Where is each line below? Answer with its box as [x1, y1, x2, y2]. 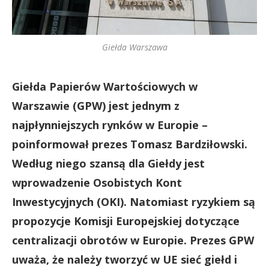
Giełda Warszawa [101, 41, 168, 53]
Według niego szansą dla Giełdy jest [12, 156, 205, 171]
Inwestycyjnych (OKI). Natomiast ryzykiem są [12, 195, 255, 209]
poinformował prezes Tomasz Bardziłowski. [12, 137, 247, 151]
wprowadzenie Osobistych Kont [12, 175, 182, 190]
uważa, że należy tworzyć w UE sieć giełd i [12, 252, 237, 267]
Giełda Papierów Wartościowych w [12, 79, 198, 94]
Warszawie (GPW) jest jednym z [12, 98, 180, 113]
